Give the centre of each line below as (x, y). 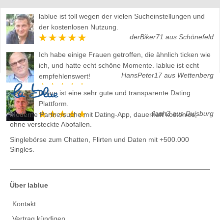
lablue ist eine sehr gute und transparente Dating (115, 93)
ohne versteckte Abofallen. (51, 124)
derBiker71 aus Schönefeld (172, 37)
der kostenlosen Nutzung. (79, 27)
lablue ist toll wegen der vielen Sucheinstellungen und (122, 16)
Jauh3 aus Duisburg (182, 113)
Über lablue (29, 185)
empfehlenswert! (65, 76)
